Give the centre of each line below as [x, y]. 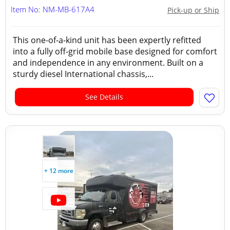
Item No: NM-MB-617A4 [53, 9]
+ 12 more [59, 171]
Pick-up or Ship [193, 10]
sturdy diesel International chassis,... [83, 74]
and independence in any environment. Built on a [108, 63]
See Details [104, 97]
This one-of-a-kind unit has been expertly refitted [107, 40]
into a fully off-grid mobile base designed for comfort [115, 51]
